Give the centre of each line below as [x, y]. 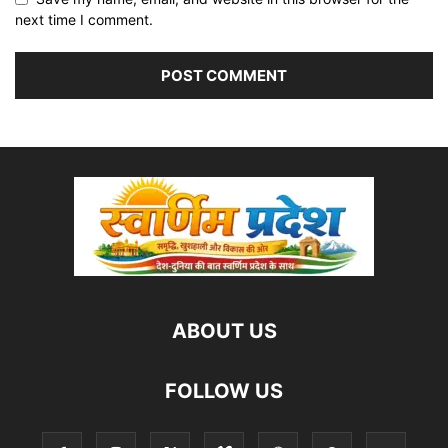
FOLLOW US [224, 391]
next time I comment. [84, 19]
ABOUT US [224, 331]
